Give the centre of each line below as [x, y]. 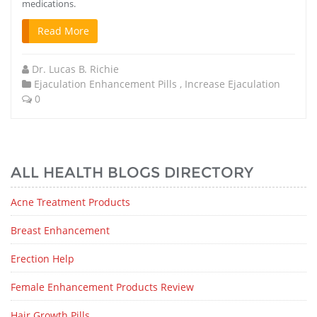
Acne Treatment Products [70, 202]
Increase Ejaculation [232, 84]
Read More [63, 31]
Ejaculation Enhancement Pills [105, 84]
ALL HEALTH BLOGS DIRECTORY [132, 172]
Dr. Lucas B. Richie [75, 69]
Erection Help [42, 259]
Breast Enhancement [60, 230]
